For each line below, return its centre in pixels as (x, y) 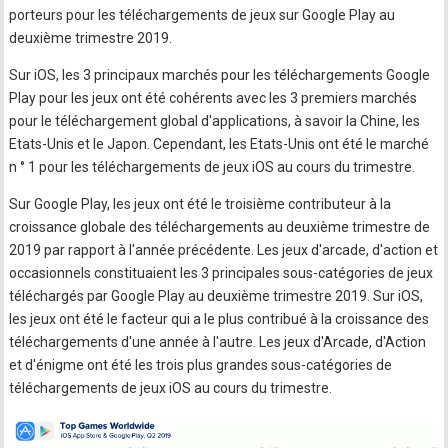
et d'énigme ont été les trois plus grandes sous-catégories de (201, 364)
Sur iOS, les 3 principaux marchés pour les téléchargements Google (220, 74)
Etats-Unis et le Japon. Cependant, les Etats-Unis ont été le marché (219, 143)
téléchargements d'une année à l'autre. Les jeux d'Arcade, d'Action (218, 341)
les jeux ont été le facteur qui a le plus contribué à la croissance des (219, 318)
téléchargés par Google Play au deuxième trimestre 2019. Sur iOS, (216, 295)
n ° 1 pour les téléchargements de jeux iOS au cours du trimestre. (212, 166)
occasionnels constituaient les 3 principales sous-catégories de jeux (221, 272)
